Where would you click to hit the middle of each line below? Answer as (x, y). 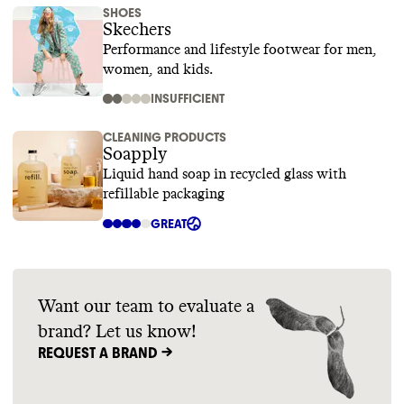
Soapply (135, 154)
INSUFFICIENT (187, 99)
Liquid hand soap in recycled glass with (225, 174)
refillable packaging (164, 194)
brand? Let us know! (117, 332)
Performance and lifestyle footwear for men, (240, 50)
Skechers (137, 30)
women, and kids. (158, 69)
